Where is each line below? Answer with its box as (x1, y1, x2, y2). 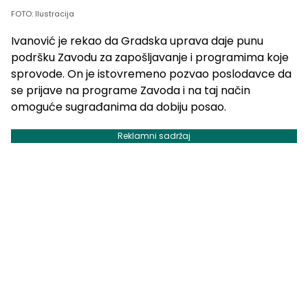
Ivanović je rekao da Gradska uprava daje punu (11, 33, 263, 49)
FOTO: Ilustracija (11, 8, 74, 20)
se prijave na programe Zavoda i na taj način (11, 82, 250, 99)
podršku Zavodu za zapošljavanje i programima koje (11, 49, 289, 66)
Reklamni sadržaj (118, 130, 190, 142)
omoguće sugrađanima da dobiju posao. (11, 99, 226, 115)
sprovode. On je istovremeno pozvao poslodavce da (11, 66, 291, 82)
